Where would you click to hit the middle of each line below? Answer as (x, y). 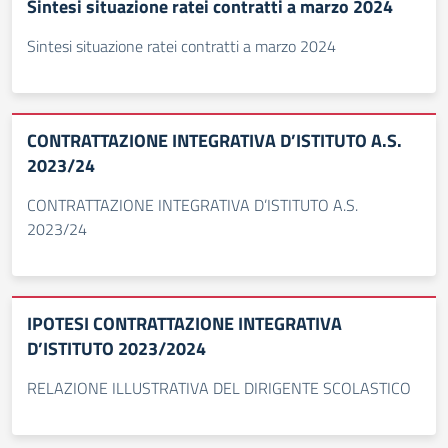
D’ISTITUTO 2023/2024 (116, 348)
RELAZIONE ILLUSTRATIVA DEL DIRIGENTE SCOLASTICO (219, 388)
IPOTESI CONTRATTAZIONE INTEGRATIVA (184, 323)
